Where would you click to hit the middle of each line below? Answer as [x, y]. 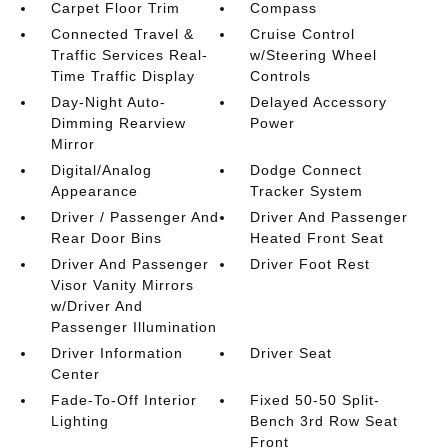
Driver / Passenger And [134, 217]
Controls [281, 76]
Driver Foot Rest [310, 264]
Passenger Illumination [133, 327]
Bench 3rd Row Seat [324, 421]
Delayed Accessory [319, 102]
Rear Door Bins [106, 238]
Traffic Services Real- [129, 55]
